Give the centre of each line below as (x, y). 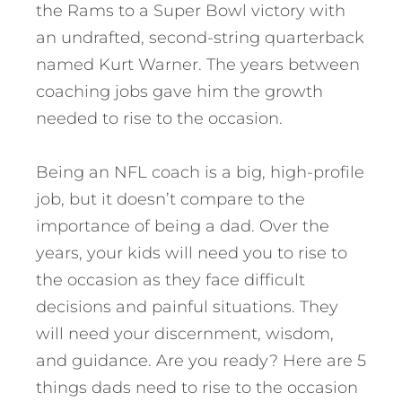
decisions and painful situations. (168, 306)
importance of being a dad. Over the (183, 226)
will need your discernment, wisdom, (185, 333)
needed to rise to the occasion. (159, 118)
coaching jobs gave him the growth (179, 91)
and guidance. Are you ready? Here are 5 (201, 360)
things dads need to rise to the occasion (197, 387)
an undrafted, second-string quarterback (200, 37)
